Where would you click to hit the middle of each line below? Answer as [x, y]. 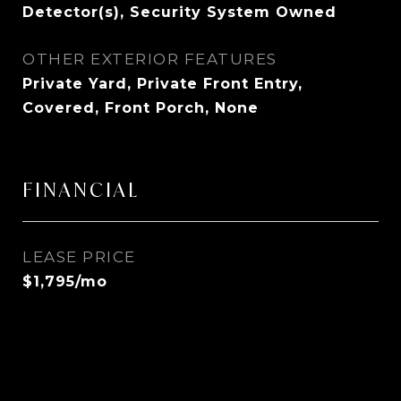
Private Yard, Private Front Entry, [162, 84]
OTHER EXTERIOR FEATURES [150, 59]
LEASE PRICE [79, 257]
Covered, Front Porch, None [141, 108]
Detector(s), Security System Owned [179, 12]
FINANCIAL [81, 190]
